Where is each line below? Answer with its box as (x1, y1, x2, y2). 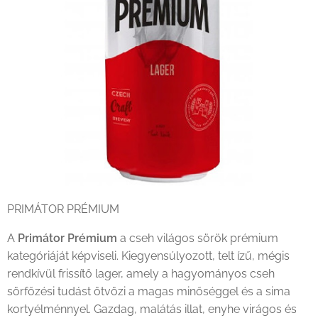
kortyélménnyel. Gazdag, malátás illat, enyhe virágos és (7, 302, 297, 316)
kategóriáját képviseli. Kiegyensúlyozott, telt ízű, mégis (7, 249, 290, 263)
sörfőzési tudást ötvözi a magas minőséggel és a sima (7, 285, 290, 298)
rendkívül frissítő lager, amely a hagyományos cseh (7, 267, 275, 280)
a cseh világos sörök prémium (117, 231, 278, 245)
